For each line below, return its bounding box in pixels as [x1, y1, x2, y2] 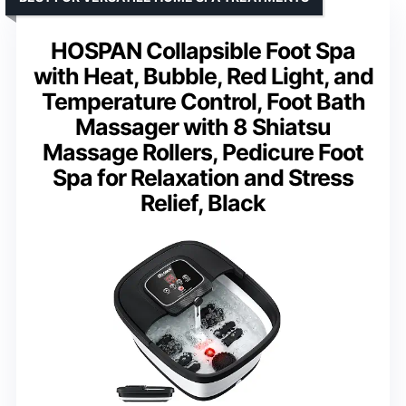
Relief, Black [140, 189, 266, 217]
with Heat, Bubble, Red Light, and [33, 63, 373, 91]
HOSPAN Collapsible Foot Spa [51, 37, 355, 65]
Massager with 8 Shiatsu [75, 113, 331, 141]
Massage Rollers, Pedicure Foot [43, 139, 363, 167]
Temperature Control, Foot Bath [41, 88, 365, 116]
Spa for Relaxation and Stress [53, 164, 353, 192]
